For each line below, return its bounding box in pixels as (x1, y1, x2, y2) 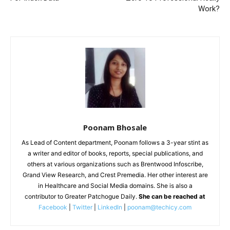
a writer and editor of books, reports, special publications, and (27, 149, 203, 157)
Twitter (72, 203, 92, 211)
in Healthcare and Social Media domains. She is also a (37, 181, 193, 189)
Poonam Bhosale (83, 122, 147, 132)
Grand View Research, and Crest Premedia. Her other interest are (22, 170, 208, 179)
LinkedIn (98, 203, 122, 211)
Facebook (39, 203, 67, 211)
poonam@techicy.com (127, 203, 191, 211)
